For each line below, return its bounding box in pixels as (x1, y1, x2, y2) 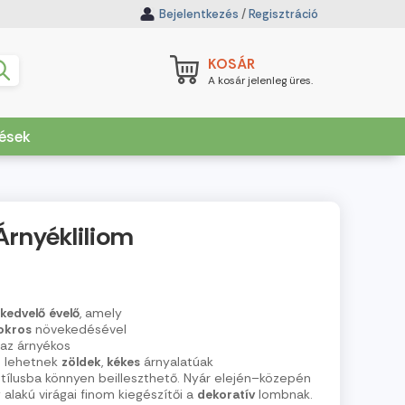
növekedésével (35, 320, 127, 337)
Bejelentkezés (159, 6, 239, 22)
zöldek (61, 353, 101, 370)
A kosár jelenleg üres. (208, 73, 313, 88)
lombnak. (259, 385, 313, 402)
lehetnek (5, 353, 58, 370)
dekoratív (197, 385, 255, 402)
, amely (80, 304, 122, 321)
